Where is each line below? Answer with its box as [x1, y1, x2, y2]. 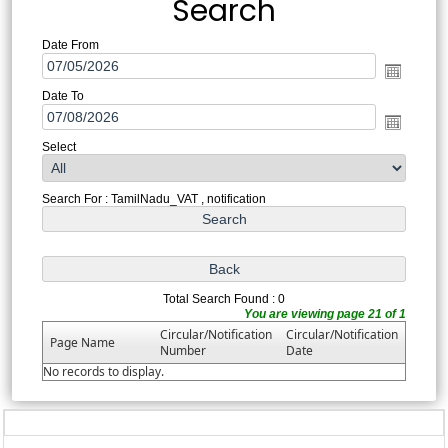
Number [159, 341, 206, 359]
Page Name [49, 333, 115, 351]
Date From [41, 37, 99, 52]
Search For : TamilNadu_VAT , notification [41, 191, 266, 206]
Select [41, 139, 76, 154]
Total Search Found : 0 [163, 291, 285, 306]
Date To [41, 88, 84, 103]
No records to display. [42, 362, 164, 380]
